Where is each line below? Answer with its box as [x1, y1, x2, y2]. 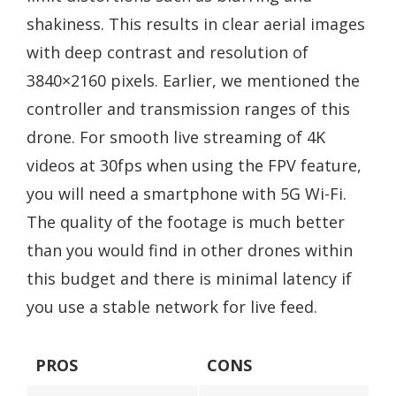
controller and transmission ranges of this [27, 97, 350, 119]
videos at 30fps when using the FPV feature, [27, 154, 362, 176]
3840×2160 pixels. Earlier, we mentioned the [27, 69, 360, 91]
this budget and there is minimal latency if [27, 267, 352, 289]
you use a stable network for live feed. [27, 295, 317, 317]
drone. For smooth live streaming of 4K [27, 126, 325, 148]
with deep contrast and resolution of [27, 41, 308, 63]
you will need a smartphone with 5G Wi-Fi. [27, 182, 346, 204]
